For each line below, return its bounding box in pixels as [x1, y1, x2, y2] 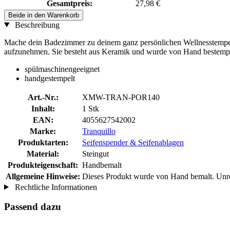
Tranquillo [82, 126, 116, 136]
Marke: [30, 126, 56, 136]
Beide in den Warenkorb [8, 11, 79, 19]
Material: [27, 149, 59, 158]
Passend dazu [4, 201, 61, 213]
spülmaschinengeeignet [25, 64, 100, 73]
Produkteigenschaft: [8, 160, 78, 169]
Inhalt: [31, 104, 55, 113]
